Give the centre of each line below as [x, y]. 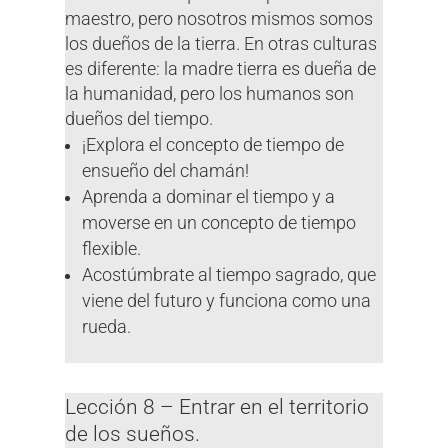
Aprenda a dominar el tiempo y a [209, 196]
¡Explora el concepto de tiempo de [213, 144]
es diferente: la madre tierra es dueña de [220, 68]
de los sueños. [132, 433]
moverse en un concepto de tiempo [219, 222]
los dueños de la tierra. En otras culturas [220, 43]
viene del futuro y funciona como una [227, 300]
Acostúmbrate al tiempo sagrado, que [229, 274]
